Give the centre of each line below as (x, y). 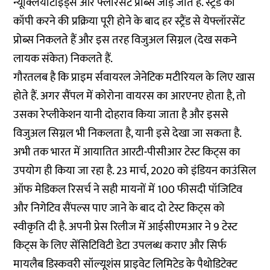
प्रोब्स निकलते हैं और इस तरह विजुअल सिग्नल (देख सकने (125, 40)
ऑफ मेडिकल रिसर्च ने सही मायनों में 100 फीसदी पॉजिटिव (128, 190)
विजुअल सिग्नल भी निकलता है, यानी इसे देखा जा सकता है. (128, 133)
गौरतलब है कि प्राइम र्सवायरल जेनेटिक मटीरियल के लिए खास (134, 77)
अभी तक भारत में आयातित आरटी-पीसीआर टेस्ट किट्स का (127, 152)
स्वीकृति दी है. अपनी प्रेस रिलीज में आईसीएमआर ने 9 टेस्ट (126, 227)
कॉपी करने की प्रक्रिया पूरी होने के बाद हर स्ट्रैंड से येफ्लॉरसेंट (129, 21)
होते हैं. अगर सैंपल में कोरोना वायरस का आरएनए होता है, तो (130, 96)
